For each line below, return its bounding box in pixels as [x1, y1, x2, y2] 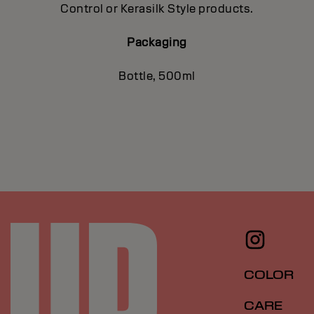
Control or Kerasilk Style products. [60, 1, 254, 17]
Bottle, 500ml [118, 69, 196, 84]
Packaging [127, 35, 187, 50]
